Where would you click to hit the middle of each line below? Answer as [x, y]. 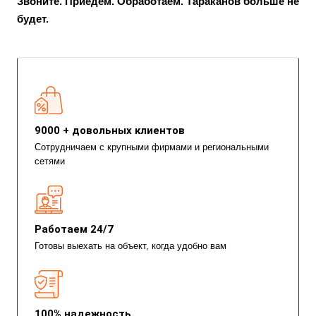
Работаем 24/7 [74, 229]
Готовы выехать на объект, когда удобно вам [130, 245]
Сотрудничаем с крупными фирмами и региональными [152, 147]
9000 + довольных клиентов [110, 130]
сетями [50, 161]
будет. [33, 19]
